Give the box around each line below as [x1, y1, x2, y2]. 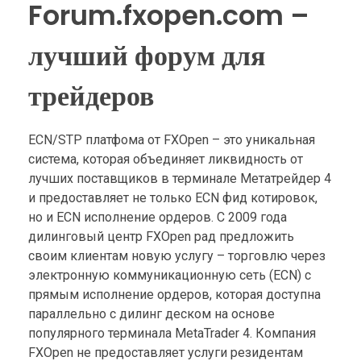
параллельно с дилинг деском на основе [28, 305, 275, 322]
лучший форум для [28, 36, 265, 75]
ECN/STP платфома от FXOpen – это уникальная [28, 131, 315, 147]
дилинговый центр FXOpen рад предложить [28, 228, 294, 244]
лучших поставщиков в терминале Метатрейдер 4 [28, 170, 331, 186]
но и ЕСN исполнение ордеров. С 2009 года [28, 209, 287, 225]
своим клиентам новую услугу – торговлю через [28, 247, 326, 263]
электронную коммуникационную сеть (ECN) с [28, 267, 311, 283]
